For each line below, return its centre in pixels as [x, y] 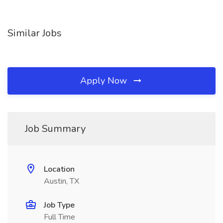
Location [59, 169]
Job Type [59, 205]
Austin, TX [61, 181]
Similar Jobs [35, 33]
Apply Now [105, 81]
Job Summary [55, 129]
